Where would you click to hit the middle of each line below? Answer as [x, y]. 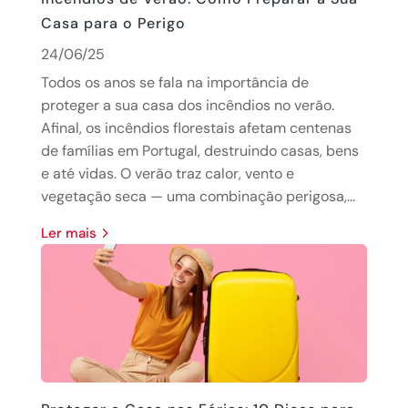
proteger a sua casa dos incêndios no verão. [187, 105]
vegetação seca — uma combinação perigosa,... [198, 196]
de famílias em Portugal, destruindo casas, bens [199, 150]
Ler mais [72, 233]
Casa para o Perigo [113, 23]
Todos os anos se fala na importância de [174, 82]
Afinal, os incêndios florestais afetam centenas [196, 127]
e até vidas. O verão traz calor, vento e [167, 173]
